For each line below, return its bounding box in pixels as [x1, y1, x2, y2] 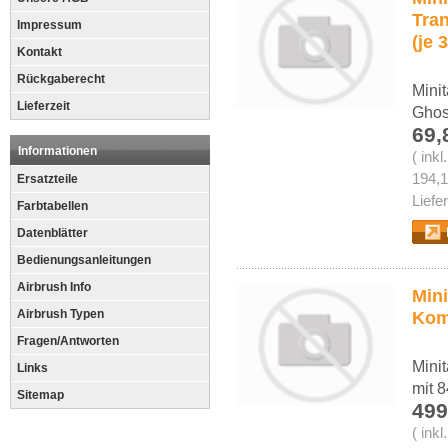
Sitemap [17, 388, 64, 402]
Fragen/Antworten [17, 334, 119, 348]
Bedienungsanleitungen [17, 253, 151, 267]
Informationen [18, 144, 97, 158]
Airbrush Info [17, 280, 91, 294]
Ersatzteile [17, 172, 78, 186]
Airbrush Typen [17, 307, 104, 321]
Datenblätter [17, 226, 88, 240]
